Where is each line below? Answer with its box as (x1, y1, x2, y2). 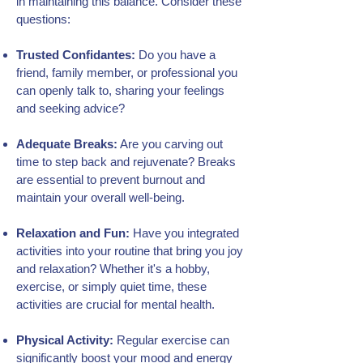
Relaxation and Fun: (16, 226, 133, 240)
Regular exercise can (113, 333, 229, 347)
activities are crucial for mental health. (16, 297, 215, 311)
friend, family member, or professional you (16, 66, 237, 79)
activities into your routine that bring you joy (16, 244, 243, 258)
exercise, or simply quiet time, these (16, 280, 207, 293)
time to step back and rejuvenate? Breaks (16, 155, 236, 169)
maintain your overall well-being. (16, 190, 185, 204)
